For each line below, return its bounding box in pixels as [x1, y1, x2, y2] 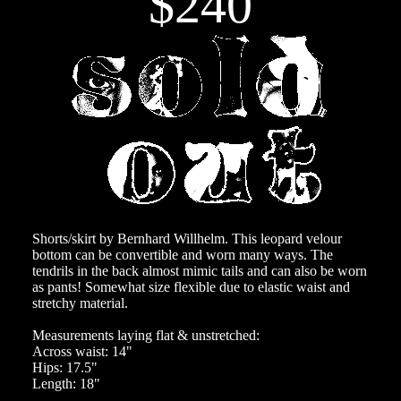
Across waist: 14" [32, 344, 132, 360]
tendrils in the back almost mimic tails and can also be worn [32, 263, 367, 279]
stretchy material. [32, 295, 128, 311]
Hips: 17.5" [32, 360, 98, 376]
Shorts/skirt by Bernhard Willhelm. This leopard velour [32, 231, 342, 247]
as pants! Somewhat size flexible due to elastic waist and [32, 279, 350, 295]
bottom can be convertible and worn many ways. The [32, 247, 333, 263]
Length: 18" [32, 376, 100, 392]
